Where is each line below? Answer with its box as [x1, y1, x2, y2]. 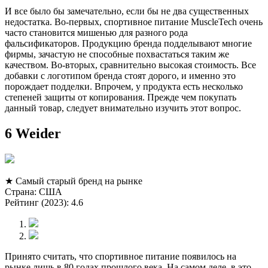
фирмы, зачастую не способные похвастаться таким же [5, 48, 229, 59]
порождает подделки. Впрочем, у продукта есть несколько [5, 81, 243, 92]
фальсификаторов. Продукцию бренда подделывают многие [5, 38, 252, 48]
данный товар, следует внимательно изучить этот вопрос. [5, 102, 241, 113]
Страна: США [5, 186, 62, 197]
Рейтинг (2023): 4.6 [5, 197, 83, 208]
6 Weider [5, 125, 61, 141]
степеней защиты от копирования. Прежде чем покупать [5, 92, 236, 102]
